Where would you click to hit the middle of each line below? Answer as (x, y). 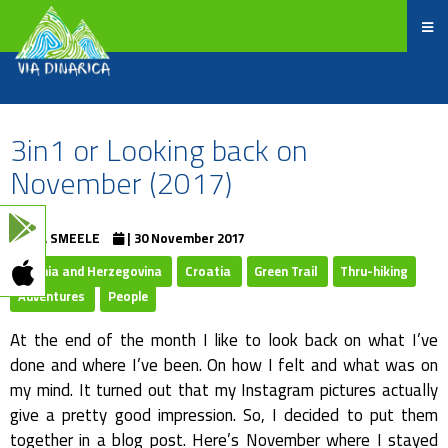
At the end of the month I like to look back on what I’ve (224, 340)
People (127, 296)
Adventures (52, 296)
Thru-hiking (374, 271)
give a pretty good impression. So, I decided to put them (224, 415)
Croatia (209, 271)
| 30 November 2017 (186, 238)
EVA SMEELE (62, 238)
